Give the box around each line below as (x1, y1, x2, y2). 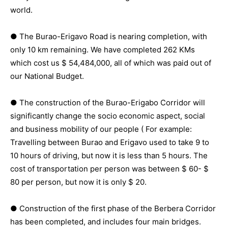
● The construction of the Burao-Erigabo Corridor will (10, 97, 205, 107)
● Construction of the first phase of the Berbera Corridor (10, 203, 216, 213)
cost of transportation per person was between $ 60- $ (10, 163, 209, 174)
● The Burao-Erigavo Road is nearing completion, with (10, 31, 207, 41)
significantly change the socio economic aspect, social (10, 110, 205, 121)
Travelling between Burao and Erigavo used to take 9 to (10, 137, 209, 147)
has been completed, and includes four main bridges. (10, 216, 201, 226)
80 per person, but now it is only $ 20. (10, 177, 147, 187)
